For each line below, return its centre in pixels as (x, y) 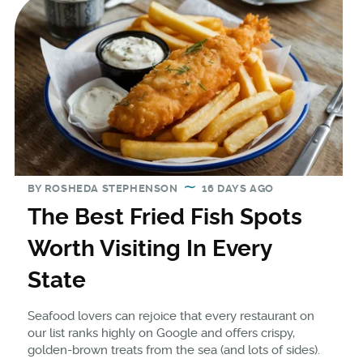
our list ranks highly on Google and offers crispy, (161, 333)
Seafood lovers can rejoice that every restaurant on (171, 316)
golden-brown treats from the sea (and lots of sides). (173, 350)
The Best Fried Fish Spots (164, 216)
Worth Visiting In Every (149, 248)
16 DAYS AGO (238, 188)
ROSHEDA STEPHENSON (111, 188)
